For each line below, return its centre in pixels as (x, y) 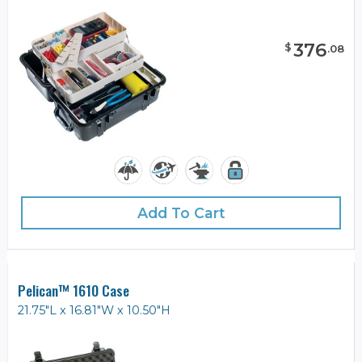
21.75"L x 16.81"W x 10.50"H (94, 311)
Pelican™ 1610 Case (74, 290)
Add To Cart (181, 213)
